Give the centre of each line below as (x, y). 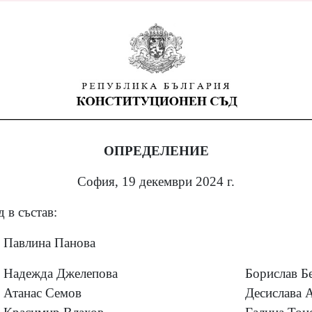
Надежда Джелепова (61, 273)
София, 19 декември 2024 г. (156, 181)
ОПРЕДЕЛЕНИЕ (156, 150)
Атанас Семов (42, 292)
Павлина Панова (49, 242)
